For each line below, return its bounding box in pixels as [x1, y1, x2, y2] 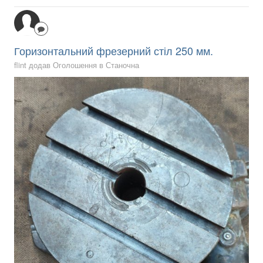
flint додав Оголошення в [14, 59, 106, 70]
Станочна [106, 59, 139, 70]
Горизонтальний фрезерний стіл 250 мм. [14, 42, 213, 58]
